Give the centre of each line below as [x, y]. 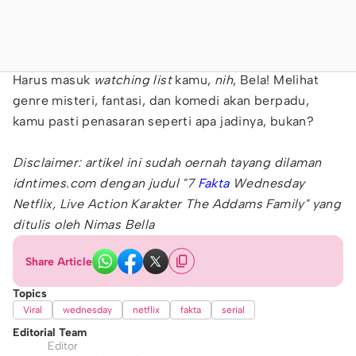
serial [233, 310]
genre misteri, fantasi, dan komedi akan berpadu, [161, 101]
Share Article [59, 261]
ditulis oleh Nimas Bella [84, 224]
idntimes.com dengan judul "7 [105, 183]
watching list [133, 80]
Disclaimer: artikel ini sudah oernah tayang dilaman [167, 163]
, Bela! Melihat [276, 80]
